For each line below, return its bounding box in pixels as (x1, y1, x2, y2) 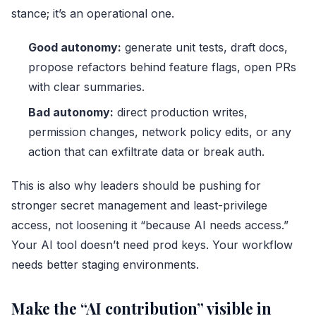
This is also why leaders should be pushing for (11, 178, 261, 193)
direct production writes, (114, 105, 248, 120)
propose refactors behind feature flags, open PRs (28, 60, 296, 75)
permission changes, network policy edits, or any (28, 125, 291, 140)
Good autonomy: (28, 40, 121, 55)
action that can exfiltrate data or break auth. (28, 145, 265, 159)
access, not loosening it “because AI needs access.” (11, 218, 288, 233)
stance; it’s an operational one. (11, 6, 174, 21)
